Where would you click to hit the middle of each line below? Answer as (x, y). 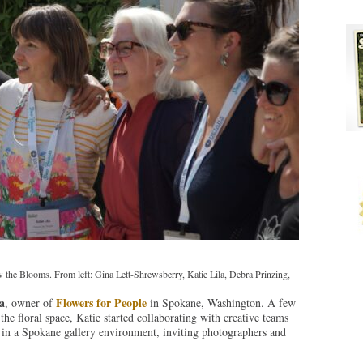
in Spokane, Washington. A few (221, 303)
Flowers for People (101, 303)
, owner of (30, 303)
